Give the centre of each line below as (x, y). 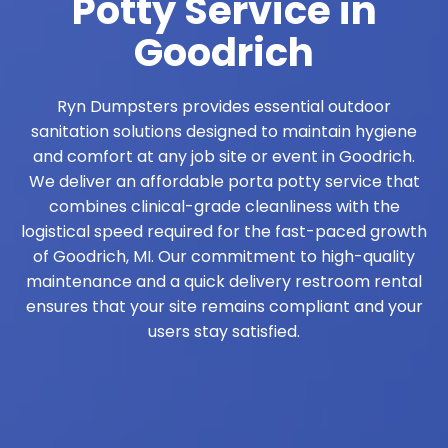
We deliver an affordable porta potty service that (224, 181)
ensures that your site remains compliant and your (224, 306)
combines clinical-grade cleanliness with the (224, 206)
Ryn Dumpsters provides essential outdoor (224, 106)
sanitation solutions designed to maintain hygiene (224, 131)
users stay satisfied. (224, 331)
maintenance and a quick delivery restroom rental (224, 281)
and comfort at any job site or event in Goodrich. (224, 156)
